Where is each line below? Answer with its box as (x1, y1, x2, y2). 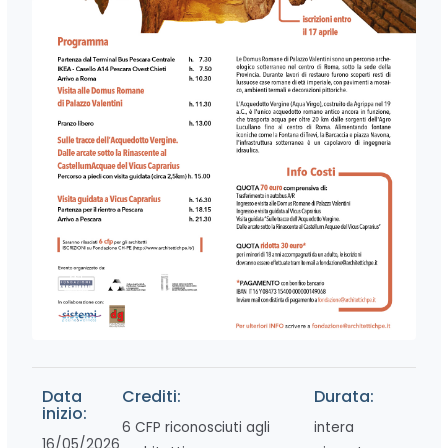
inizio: (42, 402, 88, 426)
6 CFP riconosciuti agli (122, 418, 270, 438)
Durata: (314, 385, 375, 409)
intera (314, 418, 355, 438)
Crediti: (122, 385, 181, 409)
